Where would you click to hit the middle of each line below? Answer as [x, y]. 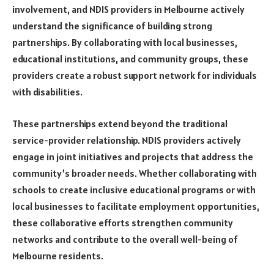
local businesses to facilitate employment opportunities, [136, 206]
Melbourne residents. [58, 255]
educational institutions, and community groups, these [130, 59]
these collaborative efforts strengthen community [123, 222]
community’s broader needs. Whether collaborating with [135, 173]
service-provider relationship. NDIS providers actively [127, 140]
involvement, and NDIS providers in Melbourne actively [128, 9]
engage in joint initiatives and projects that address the [133, 156]
